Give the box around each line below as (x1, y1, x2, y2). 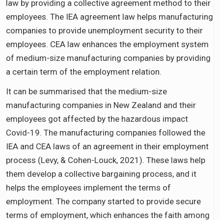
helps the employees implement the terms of (6, 182, 171, 192)
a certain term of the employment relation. (6, 66, 162, 77)
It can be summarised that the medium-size (6, 86, 167, 96)
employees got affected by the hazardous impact (6, 113, 188, 124)
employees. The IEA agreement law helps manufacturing (6, 11, 213, 22)
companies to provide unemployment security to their (6, 25, 203, 35)
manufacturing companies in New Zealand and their (6, 100, 196, 110)
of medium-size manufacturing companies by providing (6, 53, 211, 63)
